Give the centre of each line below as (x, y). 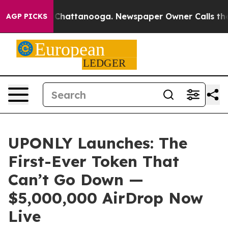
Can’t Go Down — (76, 180)
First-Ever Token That (94, 161)
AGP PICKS (27, 16)
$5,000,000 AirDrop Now (106, 198)
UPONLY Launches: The (98, 143)
